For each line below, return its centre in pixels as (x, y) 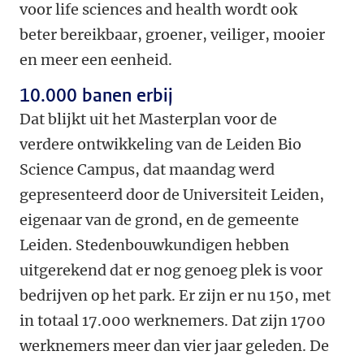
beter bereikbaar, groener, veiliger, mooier (172, 34)
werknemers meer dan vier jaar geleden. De (174, 345)
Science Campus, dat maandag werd (147, 169)
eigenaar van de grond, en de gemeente (159, 219)
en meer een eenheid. (96, 59)
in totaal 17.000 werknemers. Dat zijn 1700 (173, 320)
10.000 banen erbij (96, 95)
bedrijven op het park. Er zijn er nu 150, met (175, 295)
